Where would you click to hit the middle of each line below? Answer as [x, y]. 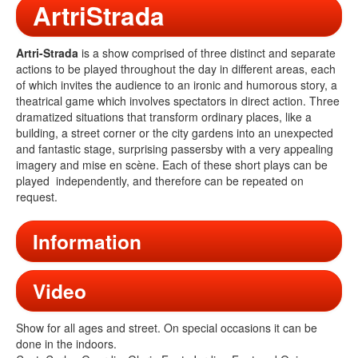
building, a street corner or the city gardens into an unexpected [175, 133]
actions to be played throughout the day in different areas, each [176, 69]
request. [37, 197]
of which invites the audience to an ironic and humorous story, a [177, 85]
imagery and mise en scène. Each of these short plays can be [172, 165]
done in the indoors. [66, 344]
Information [87, 242]
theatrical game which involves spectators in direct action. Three [178, 101]
